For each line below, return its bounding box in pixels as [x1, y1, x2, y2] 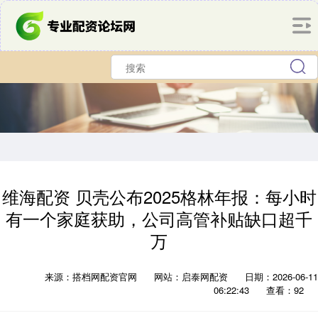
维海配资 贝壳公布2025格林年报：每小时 [1, 185, 317, 209]
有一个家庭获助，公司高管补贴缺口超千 [6, 207, 312, 231]
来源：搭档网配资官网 [45, 270, 140, 283]
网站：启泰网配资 [154, 270, 228, 283]
